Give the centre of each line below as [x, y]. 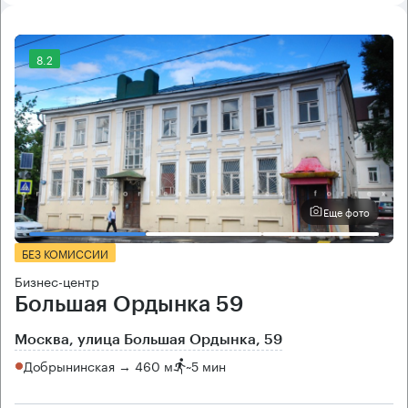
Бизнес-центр [57, 280]
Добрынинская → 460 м [98, 366]
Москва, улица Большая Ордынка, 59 [148, 339]
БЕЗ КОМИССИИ [65, 252]
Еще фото [347, 212]
